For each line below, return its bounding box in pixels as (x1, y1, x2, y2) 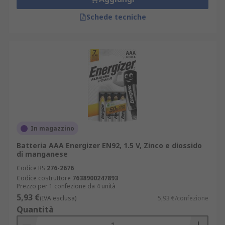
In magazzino (31, 124, 74, 133)
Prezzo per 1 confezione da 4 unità (17, 182, 116, 190)
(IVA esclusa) (40, 194, 76, 202)
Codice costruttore (17, 174, 71, 182)
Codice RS (17, 164, 45, 172)
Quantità (17, 204, 54, 215)
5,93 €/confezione (158, 194, 208, 202)
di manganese (17, 149, 68, 159)
